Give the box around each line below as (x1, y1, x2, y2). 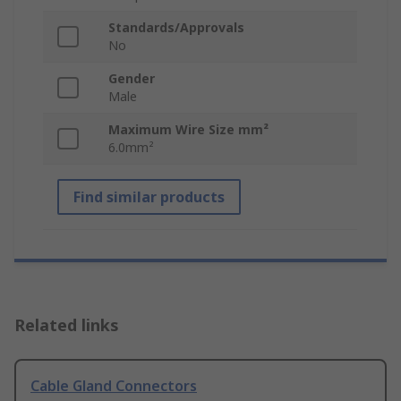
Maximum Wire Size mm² (108, 121, 269, 139)
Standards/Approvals (108, 19, 244, 37)
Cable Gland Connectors (30, 376, 197, 397)
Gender (108, 70, 155, 88)
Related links (14, 314, 119, 337)
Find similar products (73, 187, 225, 208)
